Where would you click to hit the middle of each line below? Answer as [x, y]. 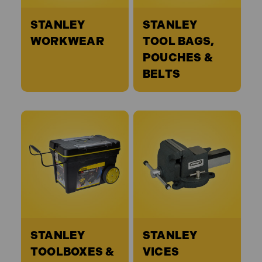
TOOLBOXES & [72, 251]
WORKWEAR [67, 41]
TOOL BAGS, [178, 41]
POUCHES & [178, 57]
